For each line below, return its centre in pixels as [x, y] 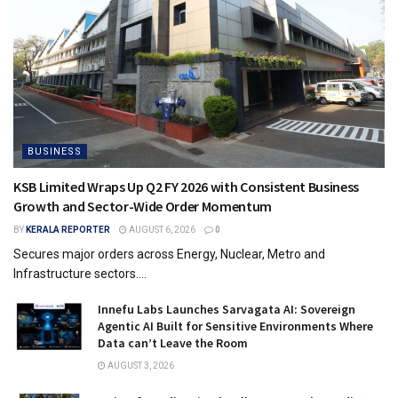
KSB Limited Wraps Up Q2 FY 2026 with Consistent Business [187, 186]
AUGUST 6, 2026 [161, 229]
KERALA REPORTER [68, 229]
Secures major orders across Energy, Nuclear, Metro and [169, 254]
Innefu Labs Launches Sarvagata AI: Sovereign [227, 309]
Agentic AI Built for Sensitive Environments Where [235, 326]
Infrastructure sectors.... [80, 273]
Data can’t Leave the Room [173, 342]
